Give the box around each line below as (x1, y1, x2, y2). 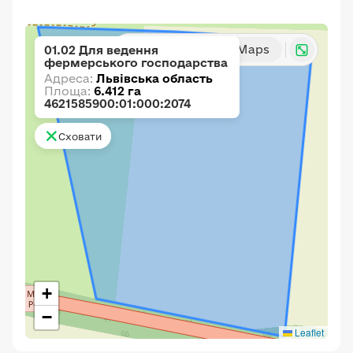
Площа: (44, 84, 94, 98)
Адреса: (44, 72, 96, 85)
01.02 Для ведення (44, 43, 158, 57)
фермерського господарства (44, 56, 228, 69)
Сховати (58, 130, 102, 142)
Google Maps (191, 43, 269, 56)
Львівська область (96, 72, 213, 85)
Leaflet (292, 325, 324, 339)
